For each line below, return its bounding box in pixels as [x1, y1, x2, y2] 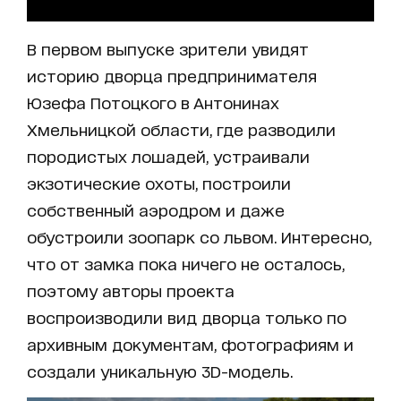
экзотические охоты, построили [27, 173, 291, 192]
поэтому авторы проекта [27, 280, 235, 299]
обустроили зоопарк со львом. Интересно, [27, 226, 371, 245]
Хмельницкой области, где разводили [27, 119, 336, 138]
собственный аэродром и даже [27, 200, 285, 218]
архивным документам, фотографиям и [27, 334, 354, 353]
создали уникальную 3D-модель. [27, 361, 293, 380]
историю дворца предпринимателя [27, 65, 317, 84]
